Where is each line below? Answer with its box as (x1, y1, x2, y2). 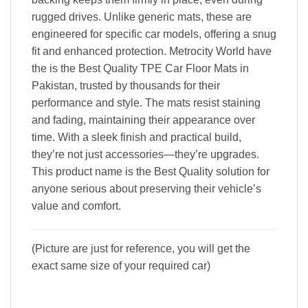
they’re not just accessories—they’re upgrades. (32, 148, 259, 160)
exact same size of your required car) (32, 259, 210, 272)
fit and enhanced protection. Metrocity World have (32, 45, 272, 57)
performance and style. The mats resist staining (32, 97, 261, 109)
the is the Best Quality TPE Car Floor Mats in (32, 63, 249, 74)
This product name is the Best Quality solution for (32, 166, 269, 177)
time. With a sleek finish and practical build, (32, 131, 241, 143)
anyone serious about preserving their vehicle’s (32, 183, 261, 195)
